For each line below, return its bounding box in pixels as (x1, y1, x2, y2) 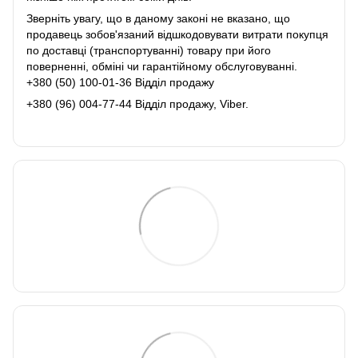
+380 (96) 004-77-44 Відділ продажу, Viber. (26, 97, 249, 110)
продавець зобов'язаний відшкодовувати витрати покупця (26, 27, 328, 41)
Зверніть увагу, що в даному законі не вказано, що (26, 11, 290, 25)
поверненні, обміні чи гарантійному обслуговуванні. (26, 59, 297, 73)
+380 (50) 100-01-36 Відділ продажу (26, 75, 214, 89)
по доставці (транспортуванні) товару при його (26, 43, 271, 57)
